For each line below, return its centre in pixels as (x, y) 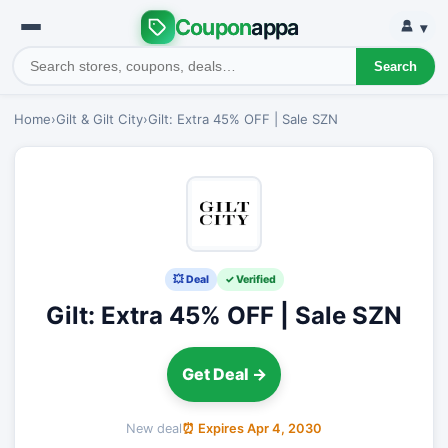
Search (395, 66)
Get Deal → (224, 374)
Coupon (213, 26)
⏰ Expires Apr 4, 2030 (252, 428)
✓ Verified (250, 279)
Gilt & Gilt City (99, 119)
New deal (154, 428)
